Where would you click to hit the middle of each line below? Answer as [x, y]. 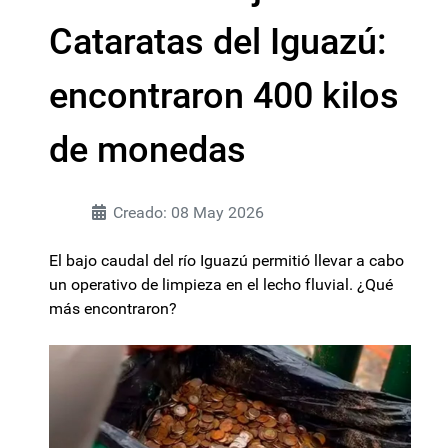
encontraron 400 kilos [224, 96]
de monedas [147, 150]
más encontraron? [113, 308]
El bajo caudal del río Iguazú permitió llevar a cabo [226, 260]
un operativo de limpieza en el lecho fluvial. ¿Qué [221, 284]
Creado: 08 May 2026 [188, 212]
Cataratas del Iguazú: [218, 42]
